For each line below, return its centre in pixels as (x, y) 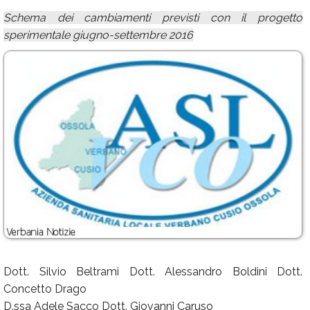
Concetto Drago (45, 289)
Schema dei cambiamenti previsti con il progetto (153, 18)
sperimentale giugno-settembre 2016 (98, 35)
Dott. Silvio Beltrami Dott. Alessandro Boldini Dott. (153, 272)
